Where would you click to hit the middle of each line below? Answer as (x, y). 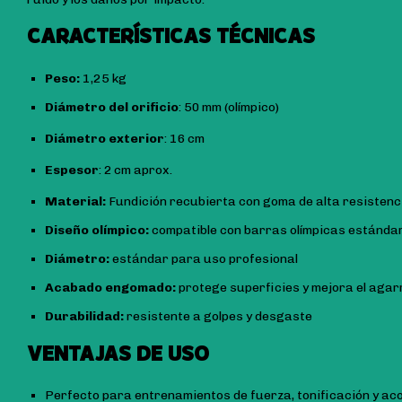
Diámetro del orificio (112, 107)
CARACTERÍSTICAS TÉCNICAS (171, 36)
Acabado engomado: (110, 287)
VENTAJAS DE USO (118, 354)
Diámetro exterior (105, 138)
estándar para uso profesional (204, 258)
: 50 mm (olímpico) (229, 107)
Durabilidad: (84, 316)
